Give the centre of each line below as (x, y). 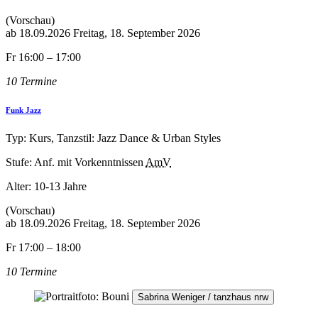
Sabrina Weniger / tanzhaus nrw (203, 297)
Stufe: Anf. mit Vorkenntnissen (75, 162)
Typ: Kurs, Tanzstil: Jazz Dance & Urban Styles (113, 138)
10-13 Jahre (60, 186)
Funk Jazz (23, 110)
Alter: (20, 186)
